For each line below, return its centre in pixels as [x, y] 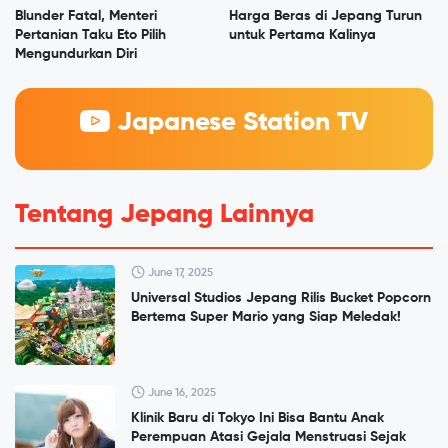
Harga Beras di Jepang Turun [325, 16]
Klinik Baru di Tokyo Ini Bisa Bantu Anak [257, 418]
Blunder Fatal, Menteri [86, 16]
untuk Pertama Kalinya [302, 35]
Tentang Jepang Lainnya [164, 215]
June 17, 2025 [179, 273]
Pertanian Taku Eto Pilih [90, 35]
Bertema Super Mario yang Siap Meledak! [266, 317]
